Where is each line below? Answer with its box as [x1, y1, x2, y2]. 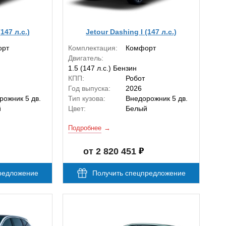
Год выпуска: [68, 84, 111, 93]
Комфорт [126, 44, 156, 52]
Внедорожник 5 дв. [126, 94, 188, 103]
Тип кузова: [68, 94, 106, 103]
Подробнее [68, 124, 102, 132]
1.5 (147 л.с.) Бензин [68, 64, 137, 73]
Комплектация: [68, 44, 118, 52]
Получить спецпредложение [92, 169, 186, 178]
